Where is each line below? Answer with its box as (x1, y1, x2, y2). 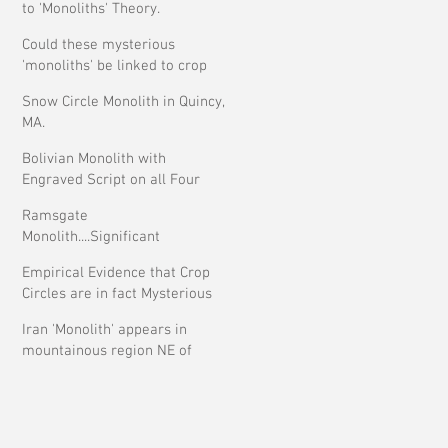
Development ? (22, 249, 119, 267)
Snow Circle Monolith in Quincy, (22, 93, 225, 111)
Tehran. (22, 363, 69, 381)
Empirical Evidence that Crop (22, 264, 210, 282)
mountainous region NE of (22, 342, 192, 360)
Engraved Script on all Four (22, 171, 200, 189)
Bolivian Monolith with (22, 150, 166, 168)
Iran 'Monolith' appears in (22, 321, 187, 339)
